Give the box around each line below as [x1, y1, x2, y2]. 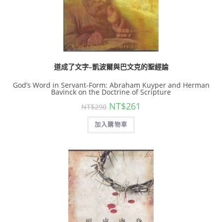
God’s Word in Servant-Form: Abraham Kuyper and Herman [12, 80, 210, 90]
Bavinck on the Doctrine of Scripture [51, 87, 171, 97]
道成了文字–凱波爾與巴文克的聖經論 [54, 62, 168, 71]
